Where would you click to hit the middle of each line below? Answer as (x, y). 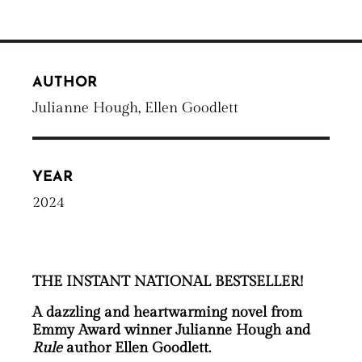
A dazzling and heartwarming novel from (167, 312)
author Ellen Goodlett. (137, 347)
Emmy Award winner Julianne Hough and (171, 330)
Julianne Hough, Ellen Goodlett (135, 107)
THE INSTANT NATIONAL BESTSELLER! (168, 281)
